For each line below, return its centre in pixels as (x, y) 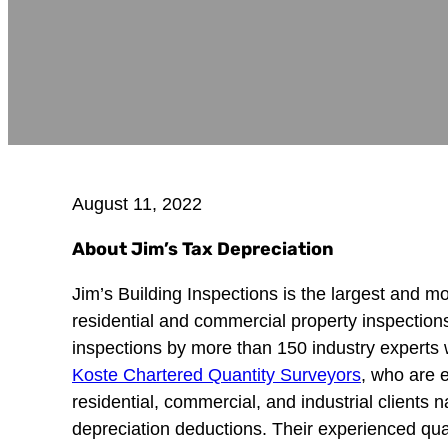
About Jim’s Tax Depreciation (203, 249)
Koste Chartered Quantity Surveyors (216, 375)
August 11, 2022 (137, 204)
